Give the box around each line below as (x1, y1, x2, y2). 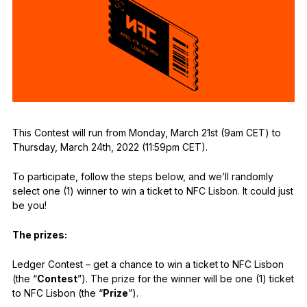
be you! (12, 199, 47, 211)
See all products (41, 7, 129, 21)
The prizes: (12, 228, 67, 241)
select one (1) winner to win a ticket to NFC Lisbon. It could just (12, 184, 293, 197)
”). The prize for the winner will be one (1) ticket (77, 272, 294, 284)
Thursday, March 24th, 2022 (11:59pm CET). (12, 140, 208, 153)
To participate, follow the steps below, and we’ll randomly (12, 170, 273, 182)
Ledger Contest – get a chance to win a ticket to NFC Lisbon (12, 258, 284, 270)
